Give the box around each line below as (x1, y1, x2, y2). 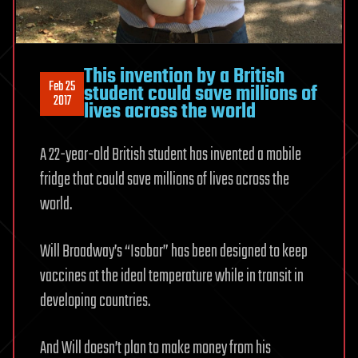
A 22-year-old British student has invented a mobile (40, 141, 301, 169)
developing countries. (40, 287, 150, 315)
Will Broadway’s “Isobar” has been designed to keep (40, 237, 308, 265)
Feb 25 (49, 76, 75, 97)
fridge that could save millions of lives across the (40, 165, 289, 193)
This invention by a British (84, 60, 284, 93)
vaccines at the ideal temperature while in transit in (40, 262, 304, 290)
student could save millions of (84, 78, 317, 110)
